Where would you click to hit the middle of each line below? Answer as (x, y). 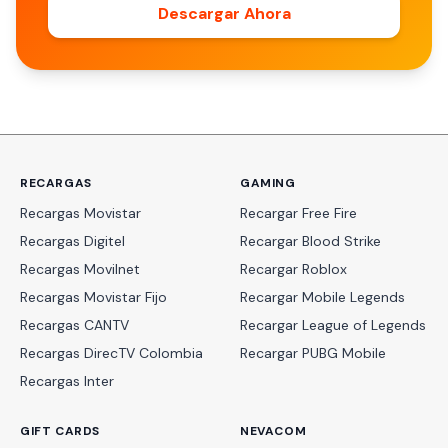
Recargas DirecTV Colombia (111, 353)
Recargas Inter (67, 381)
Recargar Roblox (293, 269)
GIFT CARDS (60, 431)
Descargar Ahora (224, 13)
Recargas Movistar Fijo (93, 297)
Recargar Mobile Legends (322, 297)
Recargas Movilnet (80, 269)
